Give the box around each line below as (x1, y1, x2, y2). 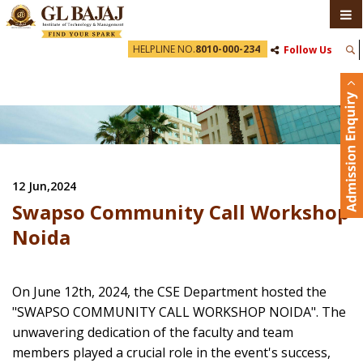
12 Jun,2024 (12, 178, 76, 194)
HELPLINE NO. (133, 42, 195, 56)
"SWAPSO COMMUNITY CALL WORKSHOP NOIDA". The (12, 303, 346, 322)
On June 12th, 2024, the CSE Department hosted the (12, 283, 327, 301)
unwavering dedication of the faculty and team (12, 323, 293, 342)
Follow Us (284, 43, 332, 57)
